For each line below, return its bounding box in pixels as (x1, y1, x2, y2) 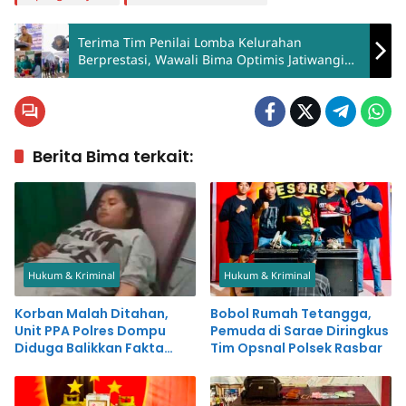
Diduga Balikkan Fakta (14, 338, 164, 357)
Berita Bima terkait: (33, 145, 193, 169)
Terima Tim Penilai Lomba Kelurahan (78, 34, 302, 52)
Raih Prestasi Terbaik (78, 68, 205, 86)
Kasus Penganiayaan (14, 355, 154, 374)
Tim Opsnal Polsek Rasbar (210, 338, 382, 357)
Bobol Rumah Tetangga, (210, 304, 372, 323)
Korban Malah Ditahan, (14, 304, 169, 323)
